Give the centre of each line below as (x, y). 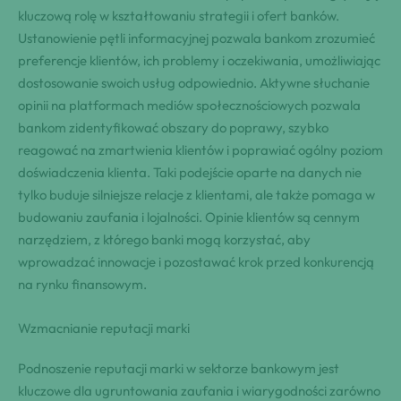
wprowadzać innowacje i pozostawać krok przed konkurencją (196, 262)
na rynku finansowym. (82, 285)
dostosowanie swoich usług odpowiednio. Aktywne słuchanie (194, 83)
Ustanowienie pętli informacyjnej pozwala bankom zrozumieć (196, 38)
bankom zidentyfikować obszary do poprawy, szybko (173, 128)
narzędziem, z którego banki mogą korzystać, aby (164, 240)
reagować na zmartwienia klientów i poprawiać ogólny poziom (200, 150)
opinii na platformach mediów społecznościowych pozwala (189, 106)
